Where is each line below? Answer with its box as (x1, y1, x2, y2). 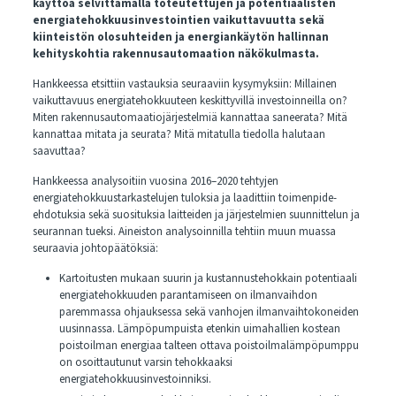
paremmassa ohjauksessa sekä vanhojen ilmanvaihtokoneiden (58, 304, 359, 320)
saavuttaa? (32, 143, 86, 159)
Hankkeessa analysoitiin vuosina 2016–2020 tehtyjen (32, 173, 278, 189)
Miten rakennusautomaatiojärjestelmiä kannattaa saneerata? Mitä (32, 110, 347, 126)
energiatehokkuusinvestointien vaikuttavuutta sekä (32, 12, 324, 28)
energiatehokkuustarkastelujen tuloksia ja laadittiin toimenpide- (32, 190, 337, 206)
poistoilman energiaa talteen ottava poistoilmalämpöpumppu (58, 338, 359, 354)
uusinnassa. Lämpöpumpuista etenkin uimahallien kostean (58, 321, 340, 337)
